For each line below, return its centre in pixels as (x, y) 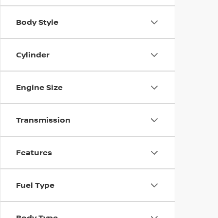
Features (34, 152)
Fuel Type (35, 185)
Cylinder (33, 54)
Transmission (43, 120)
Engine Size (39, 87)
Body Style (37, 22)
